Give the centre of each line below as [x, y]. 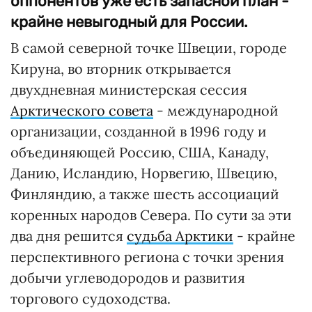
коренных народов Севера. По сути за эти [151, 215]
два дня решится [69, 236]
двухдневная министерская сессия [129, 89]
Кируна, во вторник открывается [121, 69]
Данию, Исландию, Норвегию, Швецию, [144, 173]
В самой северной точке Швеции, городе [149, 48]
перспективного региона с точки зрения [147, 257]
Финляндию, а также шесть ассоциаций [145, 194]
